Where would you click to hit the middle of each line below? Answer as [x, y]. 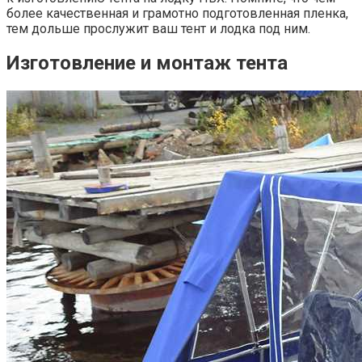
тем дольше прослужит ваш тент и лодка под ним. [158, 28]
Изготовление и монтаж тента [147, 63]
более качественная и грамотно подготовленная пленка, [177, 13]
